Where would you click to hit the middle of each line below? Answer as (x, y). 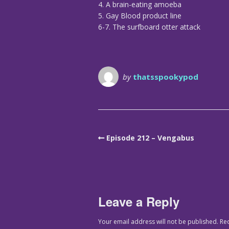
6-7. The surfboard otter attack (149, 27)
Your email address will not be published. (158, 221)
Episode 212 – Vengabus (150, 138)
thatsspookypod (166, 77)
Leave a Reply (139, 201)
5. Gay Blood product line (140, 16)
